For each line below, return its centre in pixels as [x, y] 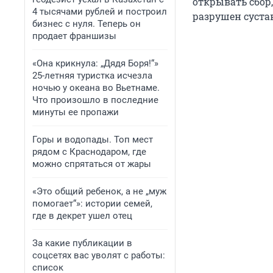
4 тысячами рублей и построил [100, 12]
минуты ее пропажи [76, 112]
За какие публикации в [82, 243]
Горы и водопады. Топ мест [93, 140]
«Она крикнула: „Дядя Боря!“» [95, 63]
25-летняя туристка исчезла [92, 76]
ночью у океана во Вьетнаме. [96, 88]
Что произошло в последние [95, 100]
